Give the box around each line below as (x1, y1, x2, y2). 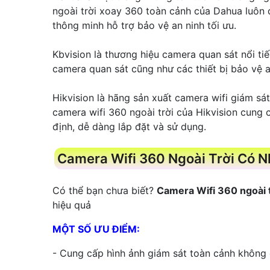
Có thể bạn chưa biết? (52, 184, 157, 196)
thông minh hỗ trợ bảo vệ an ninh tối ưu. (52, 19, 236, 31)
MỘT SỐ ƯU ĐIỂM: (52, 222, 140, 235)
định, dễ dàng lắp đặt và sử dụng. (52, 120, 206, 133)
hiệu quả (52, 198, 94, 211)
